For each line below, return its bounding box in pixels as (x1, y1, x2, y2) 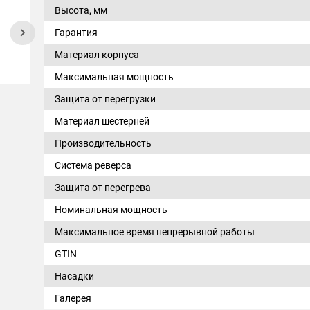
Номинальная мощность (55, 204, 167, 215)
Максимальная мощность (55, 71, 174, 82)
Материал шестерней (55, 116, 149, 127)
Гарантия (55, 27, 98, 38)
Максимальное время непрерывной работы (55, 226, 255, 237)
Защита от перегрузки (55, 93, 156, 104)
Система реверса (55, 160, 131, 171)
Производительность (55, 138, 152, 149)
